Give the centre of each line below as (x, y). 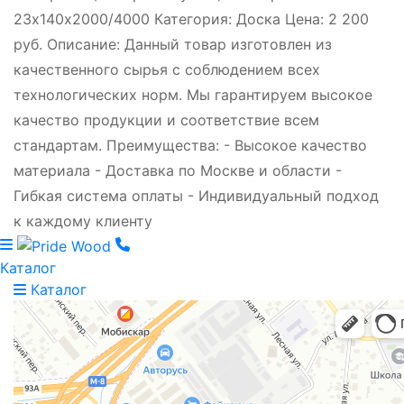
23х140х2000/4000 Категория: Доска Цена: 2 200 (191, 19)
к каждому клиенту (83, 221)
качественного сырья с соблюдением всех (167, 70)
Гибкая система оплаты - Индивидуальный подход (196, 196)
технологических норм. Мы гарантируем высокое (193, 95)
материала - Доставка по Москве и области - (178, 171)
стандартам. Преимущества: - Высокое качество (190, 146)
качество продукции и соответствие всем (166, 120)
